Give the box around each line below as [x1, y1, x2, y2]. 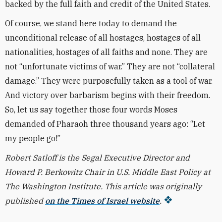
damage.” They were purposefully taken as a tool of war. [5, 76, 213, 86]
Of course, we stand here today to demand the [5, 18, 177, 28]
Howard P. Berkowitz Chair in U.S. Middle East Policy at [5, 167, 211, 177]
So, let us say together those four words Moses [5, 105, 177, 114]
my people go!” [5, 133, 60, 143]
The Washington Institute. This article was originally [5, 181, 202, 191]
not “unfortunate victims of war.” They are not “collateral [5, 61, 215, 71]
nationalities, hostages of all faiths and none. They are [5, 47, 208, 57]
